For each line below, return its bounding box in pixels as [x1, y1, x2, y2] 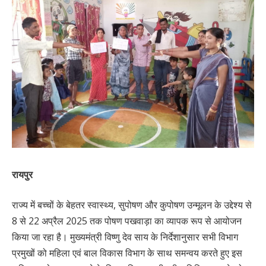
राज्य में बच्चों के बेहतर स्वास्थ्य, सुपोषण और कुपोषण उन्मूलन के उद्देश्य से [12, 198, 252, 212]
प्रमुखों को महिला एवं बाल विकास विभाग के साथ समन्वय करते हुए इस [12, 246, 242, 260]
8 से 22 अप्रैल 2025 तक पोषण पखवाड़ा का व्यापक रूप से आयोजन [12, 214, 242, 228]
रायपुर [12, 167, 33, 181]
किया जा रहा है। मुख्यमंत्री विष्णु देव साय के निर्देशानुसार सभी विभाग [12, 230, 238, 244]
